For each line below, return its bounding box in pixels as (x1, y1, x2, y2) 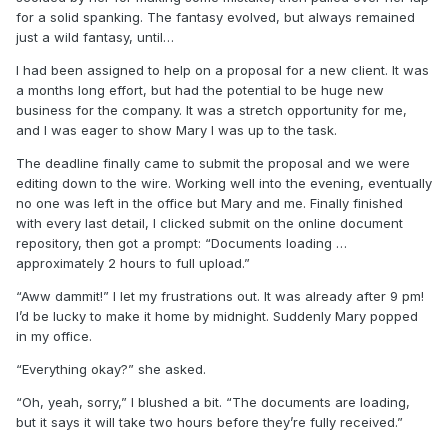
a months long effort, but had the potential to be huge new (16, 81, 384, 98)
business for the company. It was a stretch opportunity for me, (16, 101, 407, 118)
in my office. (16, 327, 92, 344)
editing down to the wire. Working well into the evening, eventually (16, 174, 432, 191)
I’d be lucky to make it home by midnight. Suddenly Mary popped (16, 307, 418, 324)
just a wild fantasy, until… (16, 28, 174, 45)
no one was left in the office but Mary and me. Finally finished (16, 194, 403, 211)
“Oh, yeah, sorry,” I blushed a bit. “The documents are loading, (16, 393, 410, 410)
